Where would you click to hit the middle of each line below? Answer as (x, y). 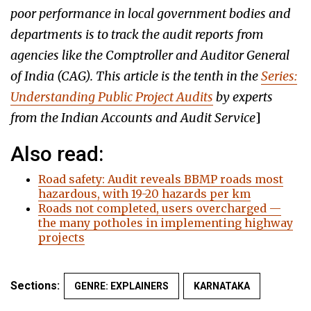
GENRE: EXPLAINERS (121, 286)
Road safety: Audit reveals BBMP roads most (161, 179)
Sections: (35, 286)
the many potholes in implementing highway (166, 223)
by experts (243, 97)
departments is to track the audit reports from (137, 35)
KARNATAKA (222, 286)
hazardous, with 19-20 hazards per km (144, 194)
